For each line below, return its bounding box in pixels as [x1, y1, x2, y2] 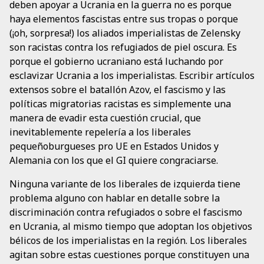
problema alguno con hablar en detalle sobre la [9, 192, 220, 205]
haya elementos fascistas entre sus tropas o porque [9, 12, 238, 26]
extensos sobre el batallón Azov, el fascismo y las [9, 83, 226, 97]
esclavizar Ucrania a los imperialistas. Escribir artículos [9, 69, 255, 82]
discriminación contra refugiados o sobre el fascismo [9, 206, 242, 219]
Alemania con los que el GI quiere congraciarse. [9, 154, 218, 167]
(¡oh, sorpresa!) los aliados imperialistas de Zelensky [9, 27, 240, 40]
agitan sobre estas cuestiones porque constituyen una [9, 248, 249, 262]
